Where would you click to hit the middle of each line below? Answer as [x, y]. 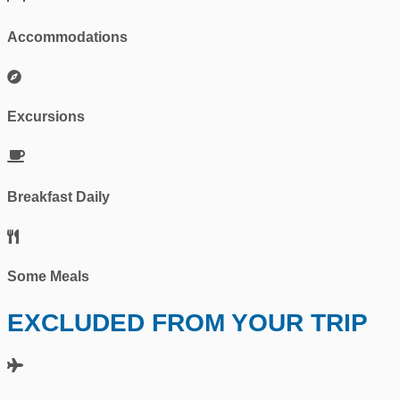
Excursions [46, 117]
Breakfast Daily [58, 196]
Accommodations [67, 37]
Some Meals [48, 277]
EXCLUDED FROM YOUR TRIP [187, 322]
